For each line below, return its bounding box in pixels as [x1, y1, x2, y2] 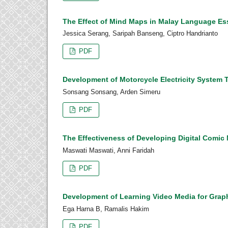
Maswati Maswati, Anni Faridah [63, 147, 154, 155]
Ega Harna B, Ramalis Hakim [63, 205, 149, 213]
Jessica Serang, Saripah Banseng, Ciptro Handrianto [63, 30, 218, 38]
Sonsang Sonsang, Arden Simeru [63, 88, 160, 96]
